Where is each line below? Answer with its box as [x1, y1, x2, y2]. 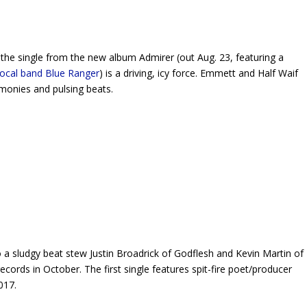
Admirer [139, 51, 177, 64]
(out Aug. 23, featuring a [177, 51, 284, 64]
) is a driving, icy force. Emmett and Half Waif [99, 66, 299, 80]
